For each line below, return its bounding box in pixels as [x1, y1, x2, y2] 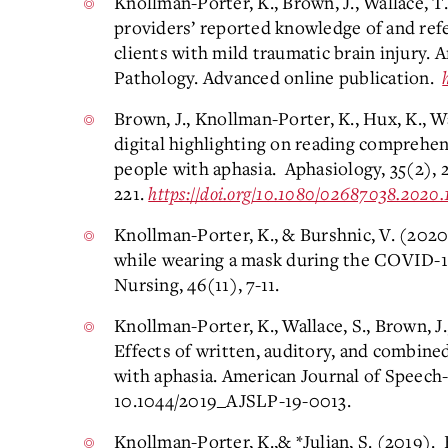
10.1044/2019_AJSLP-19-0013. [114, 388, 351, 412]
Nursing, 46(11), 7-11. [114, 272, 280, 296]
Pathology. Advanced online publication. [114, 65, 443, 89]
